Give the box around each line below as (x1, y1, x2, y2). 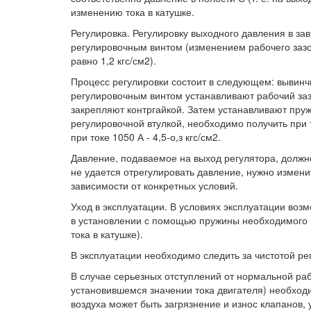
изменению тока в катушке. (71, 5, 194, 19)
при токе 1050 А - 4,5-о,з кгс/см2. (71, 130, 221, 144)
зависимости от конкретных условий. (71, 178, 238, 193)
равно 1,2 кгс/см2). (71, 53, 156, 68)
